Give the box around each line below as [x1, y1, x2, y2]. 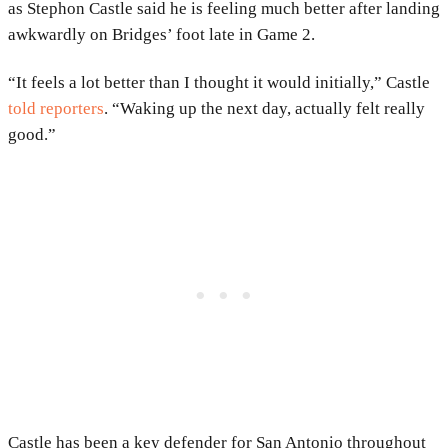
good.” [8, 125, 56, 145]
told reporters [8, 99, 104, 119]
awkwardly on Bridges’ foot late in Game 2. [8, 25, 315, 45]
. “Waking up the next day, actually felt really [104, 99, 425, 119]
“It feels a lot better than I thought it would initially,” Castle [8, 73, 430, 93]
